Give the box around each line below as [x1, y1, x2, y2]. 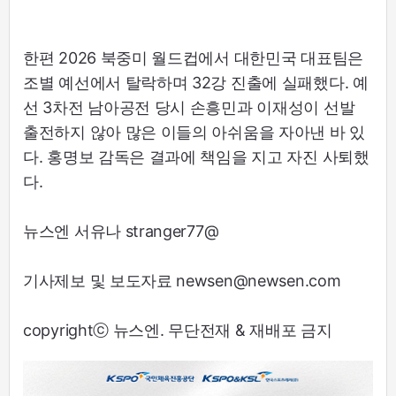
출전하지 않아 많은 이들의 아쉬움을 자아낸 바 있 [23, 123, 365, 142]
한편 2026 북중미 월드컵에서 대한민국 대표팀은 [23, 49, 363, 68]
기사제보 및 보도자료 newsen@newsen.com [23, 271, 341, 291]
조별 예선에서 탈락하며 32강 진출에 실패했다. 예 [23, 73, 369, 93]
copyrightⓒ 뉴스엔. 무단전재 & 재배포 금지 [23, 321, 332, 340]
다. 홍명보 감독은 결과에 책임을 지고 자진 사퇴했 [23, 148, 369, 167]
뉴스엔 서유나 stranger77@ [23, 222, 219, 241]
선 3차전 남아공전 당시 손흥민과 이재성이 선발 [23, 98, 355, 118]
